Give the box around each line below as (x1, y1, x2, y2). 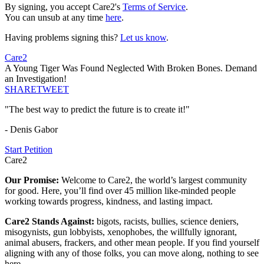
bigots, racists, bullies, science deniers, (97, 216, 239, 227)
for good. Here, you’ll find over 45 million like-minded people (5, 186, 236, 196)
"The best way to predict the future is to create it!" (5, 104, 190, 115)
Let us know (120, 32, 166, 43)
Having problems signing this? (5, 32, 120, 43)
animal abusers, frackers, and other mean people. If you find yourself (5, 237, 259, 248)
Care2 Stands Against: (5, 216, 97, 227)
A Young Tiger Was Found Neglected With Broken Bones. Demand (5, 63, 257, 74)
